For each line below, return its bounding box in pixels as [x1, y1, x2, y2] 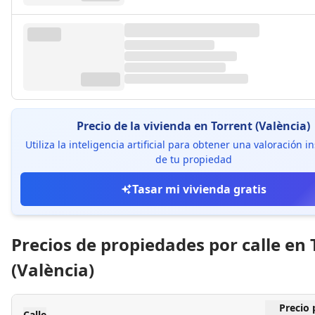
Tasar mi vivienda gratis [131, 181, 266, 197]
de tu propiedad [155, 153, 232, 166]
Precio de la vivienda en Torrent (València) [77, 118, 310, 134]
